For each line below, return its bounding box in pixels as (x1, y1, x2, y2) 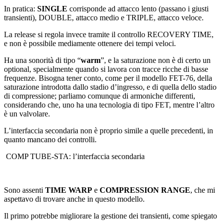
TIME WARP (45, 186, 92, 195)
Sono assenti (4, 186, 45, 195)
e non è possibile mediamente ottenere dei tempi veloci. (4, 39, 176, 48)
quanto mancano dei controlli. (4, 135, 97, 144)
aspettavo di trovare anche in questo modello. (4, 195, 145, 204)
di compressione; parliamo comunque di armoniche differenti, (4, 92, 195, 101)
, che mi (190, 186, 215, 195)
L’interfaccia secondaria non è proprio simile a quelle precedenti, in (4, 126, 213, 135)
